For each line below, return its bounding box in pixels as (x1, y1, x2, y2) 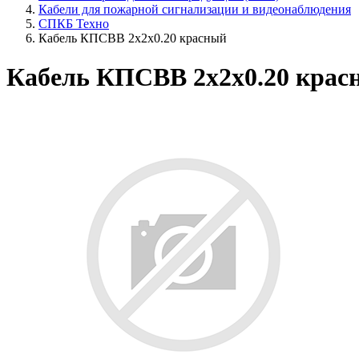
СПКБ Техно (38, 17, 109, 30)
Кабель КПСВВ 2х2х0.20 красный (38, 31, 227, 45)
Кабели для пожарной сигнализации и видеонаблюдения (38, 2, 351, 16)
